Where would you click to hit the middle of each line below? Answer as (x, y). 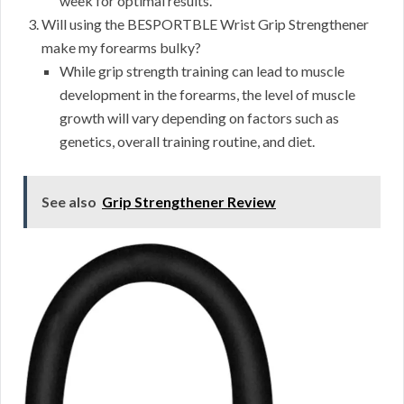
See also (69, 201)
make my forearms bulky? (121, 47)
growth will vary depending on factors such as (199, 117)
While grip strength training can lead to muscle (202, 70)
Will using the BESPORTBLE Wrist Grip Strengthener (205, 23)
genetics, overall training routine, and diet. (187, 141)
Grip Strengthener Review (189, 201)
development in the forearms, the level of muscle (207, 94)
